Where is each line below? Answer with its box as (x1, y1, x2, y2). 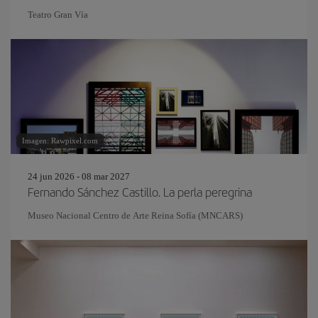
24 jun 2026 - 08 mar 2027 (28, 171, 130, 182)
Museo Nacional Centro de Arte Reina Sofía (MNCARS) (28, 210, 243, 221)
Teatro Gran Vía (28, 9, 88, 20)
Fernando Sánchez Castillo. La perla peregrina (28, 183, 252, 200)
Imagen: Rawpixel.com (22, 136, 98, 145)
